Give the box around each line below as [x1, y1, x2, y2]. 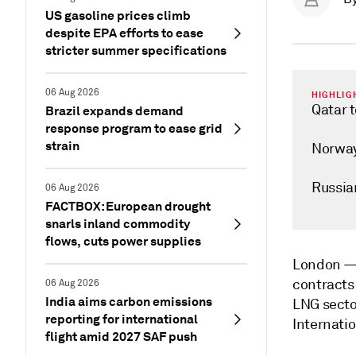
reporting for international [45, 311, 198, 327]
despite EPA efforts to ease [45, 25, 203, 41]
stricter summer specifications [45, 42, 226, 59]
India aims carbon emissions [45, 293, 212, 310]
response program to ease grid [45, 120, 222, 137]
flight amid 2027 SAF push [45, 328, 197, 345]
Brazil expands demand [45, 103, 184, 119]
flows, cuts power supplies [45, 233, 201, 250]
